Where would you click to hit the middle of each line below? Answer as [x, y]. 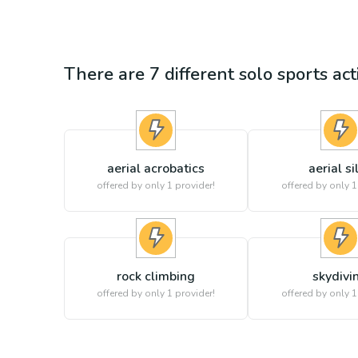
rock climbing [156, 276]
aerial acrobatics [156, 169]
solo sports [283, 74]
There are [107, 74]
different [199, 74]
